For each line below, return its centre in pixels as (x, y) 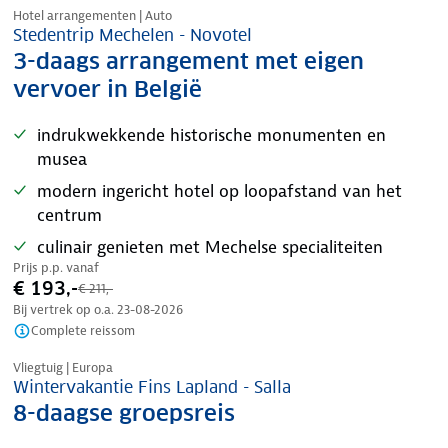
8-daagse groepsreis (124, 413)
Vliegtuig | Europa (63, 367)
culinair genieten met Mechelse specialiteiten (210, 247)
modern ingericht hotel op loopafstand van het (219, 191)
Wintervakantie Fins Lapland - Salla (152, 387)
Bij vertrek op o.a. (65, 309)
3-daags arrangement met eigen (188, 61)
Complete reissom (83, 330)
